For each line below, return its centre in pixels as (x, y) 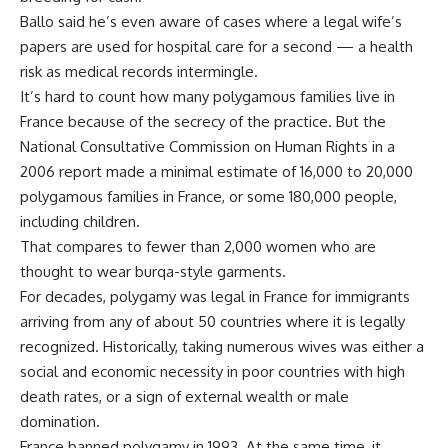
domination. (60, 421)
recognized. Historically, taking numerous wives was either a (222, 346)
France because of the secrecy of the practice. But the (203, 121)
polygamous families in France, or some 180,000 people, (208, 196)
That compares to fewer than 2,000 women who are (198, 246)
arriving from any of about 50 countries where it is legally (212, 321)
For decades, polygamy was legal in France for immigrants (215, 296)
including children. (80, 221)
